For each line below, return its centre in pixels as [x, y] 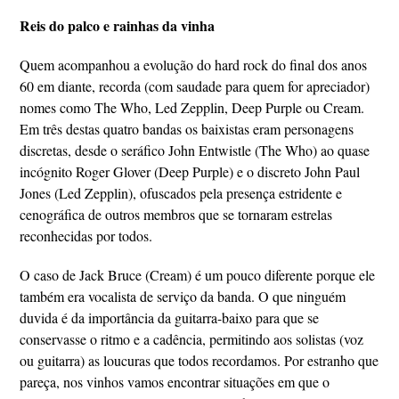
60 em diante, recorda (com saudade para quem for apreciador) [195, 86]
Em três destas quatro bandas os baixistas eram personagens [187, 129]
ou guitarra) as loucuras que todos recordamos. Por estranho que [199, 360]
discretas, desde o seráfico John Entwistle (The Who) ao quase [195, 150]
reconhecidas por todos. [86, 236]
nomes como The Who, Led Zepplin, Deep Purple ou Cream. [192, 107]
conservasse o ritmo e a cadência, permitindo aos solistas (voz [192, 339]
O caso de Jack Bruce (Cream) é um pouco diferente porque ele [198, 275]
